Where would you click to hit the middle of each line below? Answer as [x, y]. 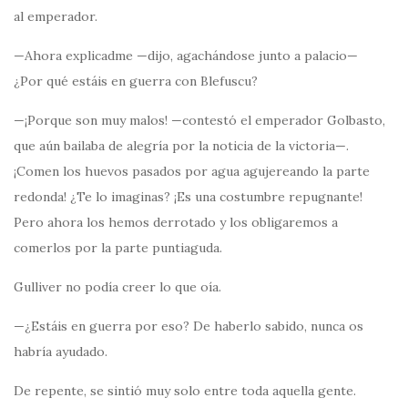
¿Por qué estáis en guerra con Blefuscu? [136, 82]
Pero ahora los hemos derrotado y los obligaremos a [176, 223]
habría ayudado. [61, 352]
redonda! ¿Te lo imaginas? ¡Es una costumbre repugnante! [188, 197]
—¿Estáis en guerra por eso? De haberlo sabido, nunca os [189, 326]
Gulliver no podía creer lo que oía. [117, 287]
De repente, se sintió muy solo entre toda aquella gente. [185, 391]
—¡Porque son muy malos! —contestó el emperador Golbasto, [199, 121]
